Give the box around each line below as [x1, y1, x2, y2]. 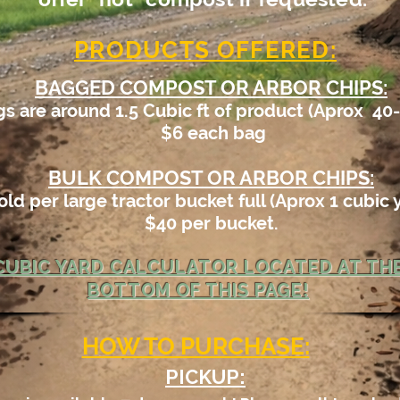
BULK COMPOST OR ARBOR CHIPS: [48, 166, 374, 189]
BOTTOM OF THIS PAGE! [87, 279, 309, 301]
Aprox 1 [275, 190, 343, 212]
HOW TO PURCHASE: [81, 333, 310, 360]
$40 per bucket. [144, 212, 279, 234]
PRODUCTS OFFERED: [73, 37, 337, 63]
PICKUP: [165, 365, 246, 388]
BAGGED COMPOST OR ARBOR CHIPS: [35, 76, 387, 99]
